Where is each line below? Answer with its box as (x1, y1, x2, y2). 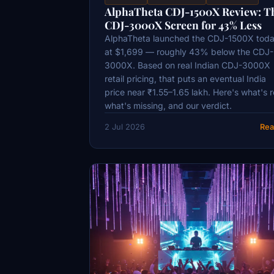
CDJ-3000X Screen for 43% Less (105, 17, 262, 32)
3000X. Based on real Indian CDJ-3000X (105, 59, 270, 70)
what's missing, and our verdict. (105, 100, 232, 111)
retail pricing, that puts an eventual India (105, 73, 266, 84)
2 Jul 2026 (105, 122, 145, 131)
